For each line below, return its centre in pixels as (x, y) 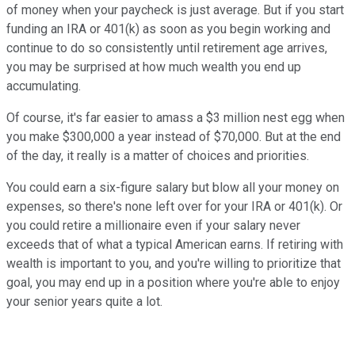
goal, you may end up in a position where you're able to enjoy (173, 283)
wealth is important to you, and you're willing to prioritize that (174, 264)
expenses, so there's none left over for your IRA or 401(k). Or (174, 207)
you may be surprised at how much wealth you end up (154, 67)
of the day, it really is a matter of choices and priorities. (158, 156)
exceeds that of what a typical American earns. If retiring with (175, 245)
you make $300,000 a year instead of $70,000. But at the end (174, 137)
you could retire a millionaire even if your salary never (153, 226)
